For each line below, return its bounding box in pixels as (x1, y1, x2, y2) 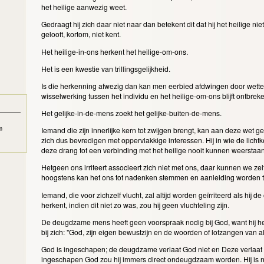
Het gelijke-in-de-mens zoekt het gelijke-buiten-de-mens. (41, 108, 223, 118)
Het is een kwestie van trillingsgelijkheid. (41, 63, 172, 74)
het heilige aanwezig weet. (41, 2, 128, 12)
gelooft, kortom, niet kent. (41, 29, 123, 39)
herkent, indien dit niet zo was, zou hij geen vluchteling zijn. (41, 199, 231, 210)
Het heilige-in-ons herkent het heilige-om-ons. (41, 46, 190, 57)
